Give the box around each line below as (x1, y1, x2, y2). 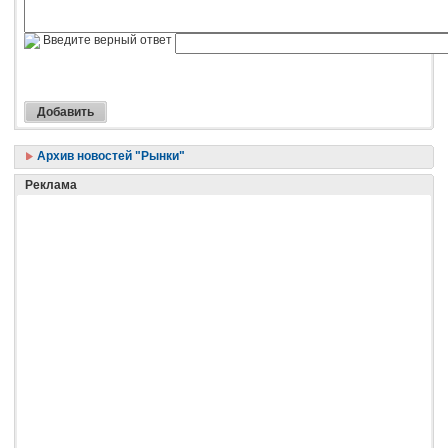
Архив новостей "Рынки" (34, 148, 185, 163)
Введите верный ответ (40, 32, 175, 47)
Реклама (25, 177, 77, 192)
